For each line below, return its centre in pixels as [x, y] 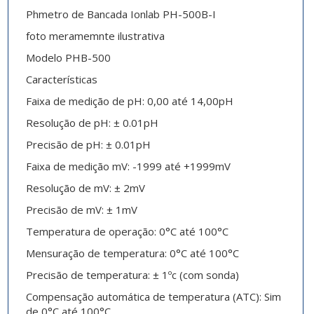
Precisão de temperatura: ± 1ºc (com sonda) [132, 275]
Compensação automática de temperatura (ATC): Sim [153, 297]
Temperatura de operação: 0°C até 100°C [127, 232]
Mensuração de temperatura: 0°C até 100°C [132, 253]
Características [61, 80]
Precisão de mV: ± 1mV [81, 210]
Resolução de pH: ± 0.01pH [92, 123]
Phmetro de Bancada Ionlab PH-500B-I [121, 14]
